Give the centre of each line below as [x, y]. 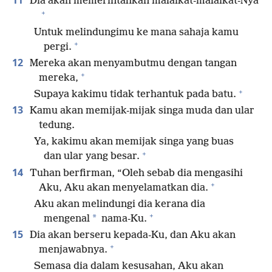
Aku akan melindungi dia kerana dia [120, 204]
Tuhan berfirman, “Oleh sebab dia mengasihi [135, 173]
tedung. [57, 126]
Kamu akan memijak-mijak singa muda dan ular [141, 111]
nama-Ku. [123, 219]
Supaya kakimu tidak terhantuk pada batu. [135, 95]
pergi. [58, 47]
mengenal [67, 219]
